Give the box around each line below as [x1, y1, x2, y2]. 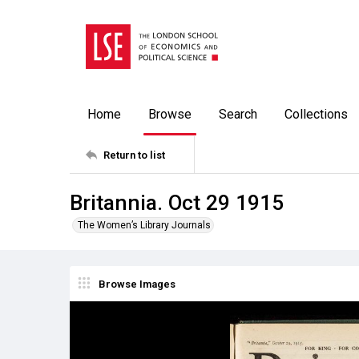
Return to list [103, 148, 165, 161]
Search [219, 107, 257, 122]
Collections [284, 107, 348, 122]
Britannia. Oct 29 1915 [70, 190, 284, 215]
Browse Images [99, 277, 175, 290]
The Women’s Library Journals [78, 220, 211, 231]
